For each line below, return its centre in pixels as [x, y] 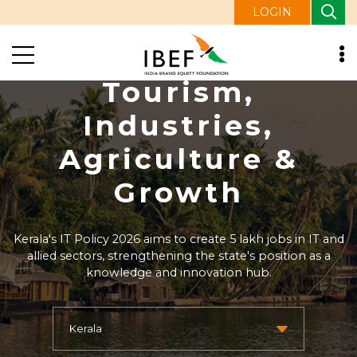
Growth [178, 192]
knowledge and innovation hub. [178, 272]
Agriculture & [178, 159]
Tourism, [178, 92]
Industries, [178, 125]
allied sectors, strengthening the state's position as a [178, 255]
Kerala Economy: [178, 58]
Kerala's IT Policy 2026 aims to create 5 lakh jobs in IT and [178, 239]
